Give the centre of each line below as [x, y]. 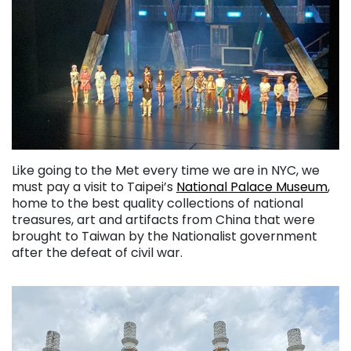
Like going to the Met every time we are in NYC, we [166, 170]
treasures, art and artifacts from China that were [163, 219]
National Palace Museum [252, 186]
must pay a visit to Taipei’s [94, 186]
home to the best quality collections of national [157, 203]
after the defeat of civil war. [97, 252]
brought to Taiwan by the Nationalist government [165, 236]
